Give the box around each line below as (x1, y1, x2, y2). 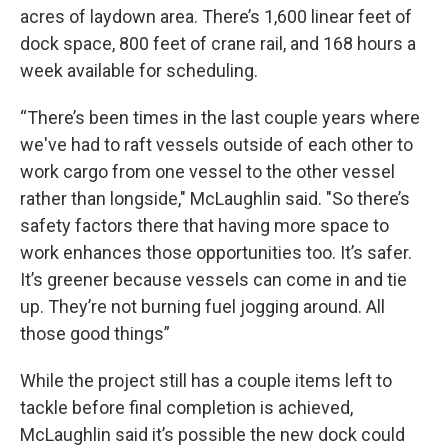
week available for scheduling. (20, 59, 258, 81)
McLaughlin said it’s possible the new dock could (20, 423, 405, 445)
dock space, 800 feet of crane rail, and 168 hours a (20, 32, 416, 54)
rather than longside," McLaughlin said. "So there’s (20, 187, 410, 209)
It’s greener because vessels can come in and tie (20, 268, 407, 290)
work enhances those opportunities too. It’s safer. (20, 241, 412, 263)
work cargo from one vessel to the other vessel (20, 160, 395, 182)
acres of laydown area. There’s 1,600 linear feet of (20, 5, 412, 27)
